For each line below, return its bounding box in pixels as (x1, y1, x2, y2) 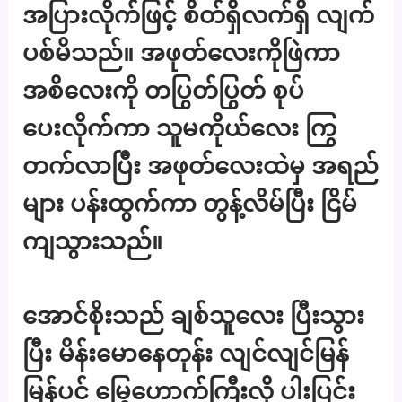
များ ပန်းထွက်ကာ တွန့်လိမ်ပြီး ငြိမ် (22, 188, 358, 217)
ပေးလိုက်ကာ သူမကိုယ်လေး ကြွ (22, 113, 337, 142)
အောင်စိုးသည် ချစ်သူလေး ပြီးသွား (22, 301, 365, 330)
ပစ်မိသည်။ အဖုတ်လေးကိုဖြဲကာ (22, 38, 341, 66)
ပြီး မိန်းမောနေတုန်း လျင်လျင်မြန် (22, 339, 350, 368)
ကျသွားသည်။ (22, 226, 163, 255)
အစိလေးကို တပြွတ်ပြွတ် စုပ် (22, 75, 305, 104)
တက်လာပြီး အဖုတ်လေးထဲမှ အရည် (22, 151, 380, 179)
